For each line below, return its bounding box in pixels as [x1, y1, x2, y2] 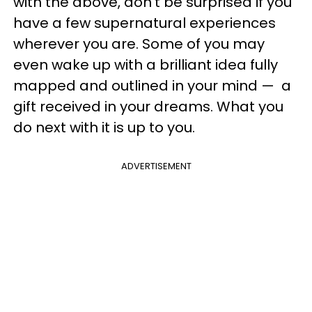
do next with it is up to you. [13, 118, 195, 137]
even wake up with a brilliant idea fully [13, 55, 278, 75]
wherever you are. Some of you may [13, 34, 265, 54]
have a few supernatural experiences [13, 13, 276, 33]
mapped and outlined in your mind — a [13, 76, 291, 95]
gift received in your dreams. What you [13, 97, 283, 116]
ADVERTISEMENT [120, 159, 192, 173]
